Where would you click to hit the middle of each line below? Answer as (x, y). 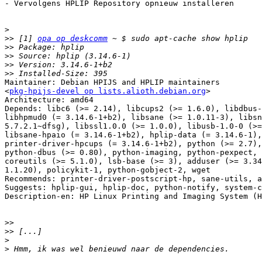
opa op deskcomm (73, 39)
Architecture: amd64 (49, 100)
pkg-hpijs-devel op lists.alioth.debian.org (108, 91)
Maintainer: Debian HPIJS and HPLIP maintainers (112, 82)
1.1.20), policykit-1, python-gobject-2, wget (108, 170)
